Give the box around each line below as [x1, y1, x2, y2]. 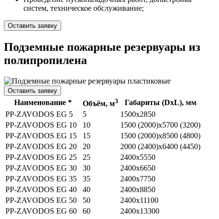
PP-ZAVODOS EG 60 [5, 206, 77, 215]
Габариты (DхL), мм [124, 98, 197, 107]
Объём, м [83, 99, 115, 108]
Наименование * [14, 98, 72, 107]
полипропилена [4, 53, 87, 66]
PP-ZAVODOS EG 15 [5, 131, 77, 140]
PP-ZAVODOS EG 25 [5, 153, 77, 161]
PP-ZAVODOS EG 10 [5, 120, 77, 129]
